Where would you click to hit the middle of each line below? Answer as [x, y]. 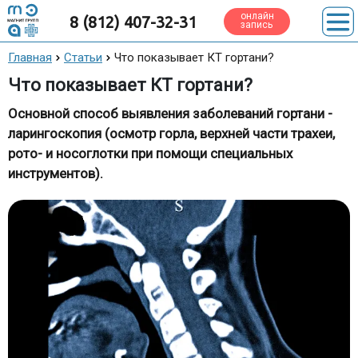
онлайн [258, 16]
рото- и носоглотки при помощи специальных [150, 153]
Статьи [83, 58]
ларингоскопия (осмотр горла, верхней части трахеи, [171, 133]
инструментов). [56, 173]
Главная [30, 58]
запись [257, 25]
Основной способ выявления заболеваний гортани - [170, 113]
